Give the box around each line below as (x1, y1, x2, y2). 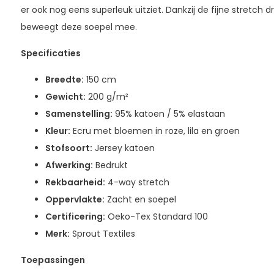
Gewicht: (45, 90, 86, 103)
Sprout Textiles (69, 227, 135, 240)
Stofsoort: (45, 141, 92, 154)
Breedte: (45, 73, 84, 86)
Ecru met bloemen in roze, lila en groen (70, 124, 240, 137)
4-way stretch (105, 176, 169, 188)
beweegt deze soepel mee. (20, 20, 137, 33)
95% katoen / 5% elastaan (112, 107, 225, 120)
